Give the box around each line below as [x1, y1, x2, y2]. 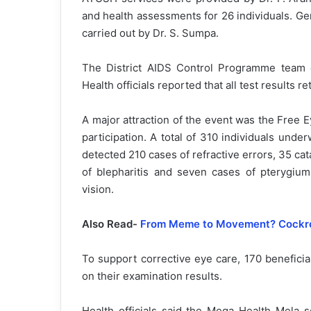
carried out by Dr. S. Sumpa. [82, 26, 219, 40]
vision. [82, 183, 114, 196]
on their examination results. [82, 269, 222, 283]
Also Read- [82, 217, 140, 231]
